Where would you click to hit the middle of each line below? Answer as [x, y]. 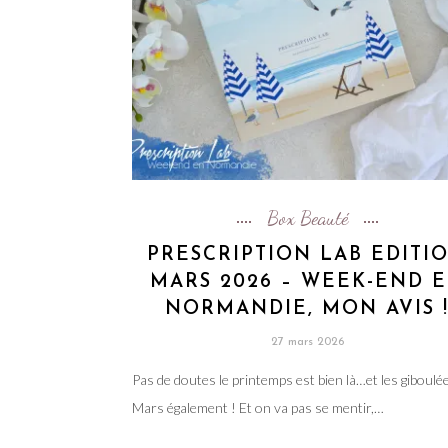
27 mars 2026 [307, 341]
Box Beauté [307, 217]
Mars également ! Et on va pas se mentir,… [258, 407]
